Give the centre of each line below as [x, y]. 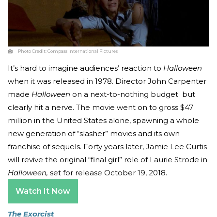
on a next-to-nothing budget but [133, 94]
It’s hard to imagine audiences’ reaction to [85, 68]
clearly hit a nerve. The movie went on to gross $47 [101, 107]
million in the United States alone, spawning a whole [103, 120]
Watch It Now [43, 191]
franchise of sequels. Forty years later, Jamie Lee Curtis [107, 146]
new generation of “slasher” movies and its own [94, 133]
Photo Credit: [33, 51]
